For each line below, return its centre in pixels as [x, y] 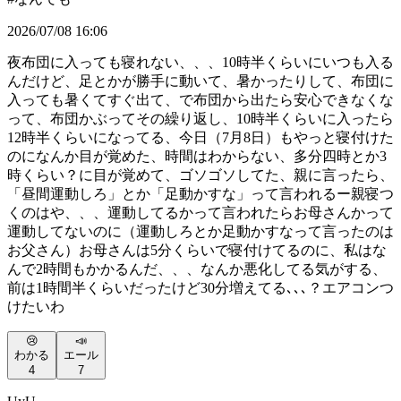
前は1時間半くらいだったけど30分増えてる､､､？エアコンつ [200, 288]
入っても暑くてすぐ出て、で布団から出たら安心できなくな [200, 100]
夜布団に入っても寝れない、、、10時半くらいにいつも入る [200, 63]
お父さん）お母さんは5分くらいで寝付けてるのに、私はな [197, 251]
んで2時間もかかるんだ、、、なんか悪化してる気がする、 [197, 269]
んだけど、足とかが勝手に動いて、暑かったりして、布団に [200, 81]
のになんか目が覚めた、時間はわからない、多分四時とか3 [197, 157]
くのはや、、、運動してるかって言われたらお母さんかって [200, 213]
